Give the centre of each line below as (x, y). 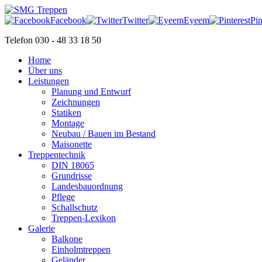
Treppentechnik (57, 155)
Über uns (45, 70)
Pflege (63, 197)
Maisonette (72, 144)
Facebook (68, 20)
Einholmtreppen (81, 249)
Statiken (66, 113)
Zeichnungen (76, 102)
